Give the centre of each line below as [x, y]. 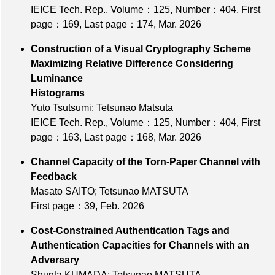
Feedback [127, 177]
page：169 [55, 25]
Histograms [131, 93]
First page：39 [63, 206]
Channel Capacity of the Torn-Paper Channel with [145, 162]
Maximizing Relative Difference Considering [132, 64]
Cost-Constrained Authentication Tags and [130, 231]
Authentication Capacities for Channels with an [140, 246]
